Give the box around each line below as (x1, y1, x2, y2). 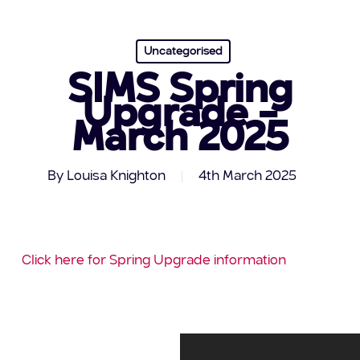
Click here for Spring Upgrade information (21, 253, 286, 268)
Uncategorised (144, 45, 223, 57)
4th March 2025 (198, 169, 297, 183)
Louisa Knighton (66, 169, 166, 183)
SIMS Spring (67, 71, 292, 112)
